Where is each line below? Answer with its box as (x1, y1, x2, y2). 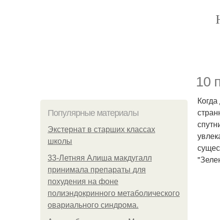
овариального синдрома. (48, 201, 138, 209)
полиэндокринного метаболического (48, 189, 180, 197)
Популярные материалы (48, 108, 138, 118)
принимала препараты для (48, 165, 146, 174)
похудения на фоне (48, 177, 118, 186)
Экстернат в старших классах (48, 125, 155, 134)
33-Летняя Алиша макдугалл (48, 154, 152, 162)
